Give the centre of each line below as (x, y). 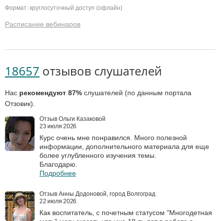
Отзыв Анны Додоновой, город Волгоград (97, 194)
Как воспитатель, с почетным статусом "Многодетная (126, 213)
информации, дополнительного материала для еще (124, 147)
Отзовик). (20, 104)
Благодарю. (58, 165)
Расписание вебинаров (43, 24)
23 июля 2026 (58, 127)
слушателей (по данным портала (137, 93)
